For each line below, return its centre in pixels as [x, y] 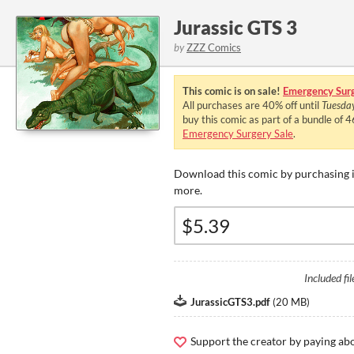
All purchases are [222, 105]
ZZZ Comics [214, 47]
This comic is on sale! [233, 91]
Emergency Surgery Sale [238, 134]
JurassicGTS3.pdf [230, 302]
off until [302, 105]
